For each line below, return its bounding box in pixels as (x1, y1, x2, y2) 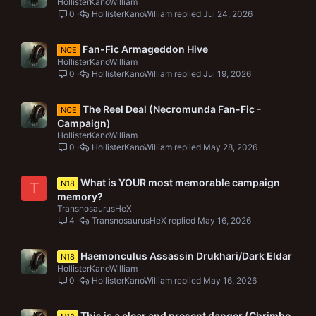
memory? (57, 190, 103, 202)
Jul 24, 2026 (202, 8, 253, 19)
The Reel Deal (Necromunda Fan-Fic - (82, 103, 262, 115)
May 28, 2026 (202, 141, 257, 152)
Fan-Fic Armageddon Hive (82, 43, 208, 55)
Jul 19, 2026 (202, 68, 251, 79)
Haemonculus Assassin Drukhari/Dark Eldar (80, 250, 292, 262)
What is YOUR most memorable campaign (80, 176, 280, 188)
